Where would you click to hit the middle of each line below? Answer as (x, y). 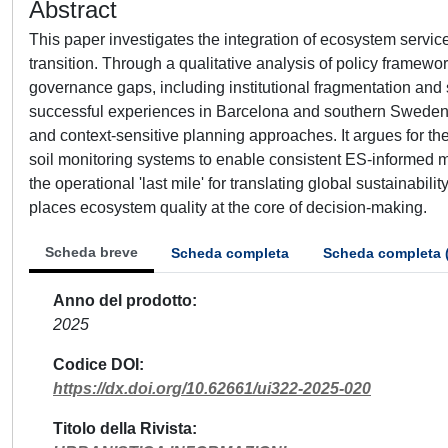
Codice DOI (96, 364)
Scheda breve (91, 252)
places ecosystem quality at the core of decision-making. (228, 207)
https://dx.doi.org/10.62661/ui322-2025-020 (212, 388)
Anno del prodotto (122, 300)
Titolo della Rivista (122, 428)
